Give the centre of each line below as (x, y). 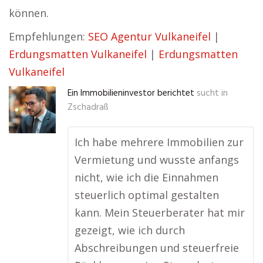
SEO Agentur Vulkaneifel (149, 36)
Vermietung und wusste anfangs (157, 160)
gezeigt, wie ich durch (130, 230)
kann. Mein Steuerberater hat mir (160, 213)
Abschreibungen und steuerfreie (157, 248)
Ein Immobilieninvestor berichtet (131, 93)
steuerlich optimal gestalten (147, 195)
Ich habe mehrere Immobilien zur (159, 142)
